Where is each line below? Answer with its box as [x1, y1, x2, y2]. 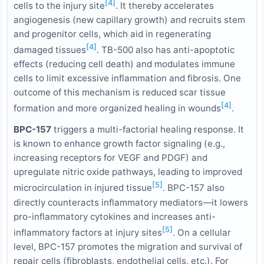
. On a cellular [173, 226, 231, 238]
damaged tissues [14, 44, 86, 56]
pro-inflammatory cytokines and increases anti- [14, 210, 216, 222]
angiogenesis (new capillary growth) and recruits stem [14, 14, 245, 26]
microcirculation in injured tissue [14, 182, 152, 194]
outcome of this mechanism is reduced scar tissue [14, 87, 226, 98]
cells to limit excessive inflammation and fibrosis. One [14, 72, 241, 84]
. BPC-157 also [163, 182, 225, 194]
